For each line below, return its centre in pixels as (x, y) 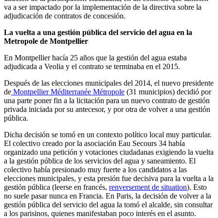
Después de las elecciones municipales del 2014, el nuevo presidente (109, 83)
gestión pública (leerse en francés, (56, 187)
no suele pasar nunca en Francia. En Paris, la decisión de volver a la (108, 196)
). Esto (197, 187)
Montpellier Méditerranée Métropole (68, 91)
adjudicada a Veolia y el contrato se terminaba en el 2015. (92, 66)
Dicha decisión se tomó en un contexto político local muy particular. (108, 134)
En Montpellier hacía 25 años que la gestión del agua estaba (95, 57)
